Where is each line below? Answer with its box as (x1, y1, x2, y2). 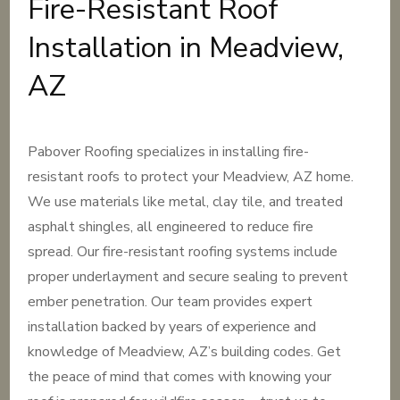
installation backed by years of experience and (28, 317, 317, 337)
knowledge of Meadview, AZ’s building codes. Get (28, 342, 342, 362)
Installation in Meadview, (28, 29, 345, 67)
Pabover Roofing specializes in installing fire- (28, 142, 310, 162)
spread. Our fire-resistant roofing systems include (28, 242, 338, 262)
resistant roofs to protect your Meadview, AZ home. (28, 167, 354, 187)
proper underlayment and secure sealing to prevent (28, 267, 349, 287)
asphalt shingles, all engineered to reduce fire (28, 217, 314, 237)
